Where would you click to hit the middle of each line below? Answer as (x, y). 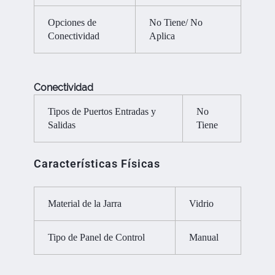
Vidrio (202, 204)
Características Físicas (97, 164)
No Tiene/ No (176, 23)
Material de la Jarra (85, 204)
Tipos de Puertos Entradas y (102, 111)
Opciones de (72, 23)
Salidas (62, 125)
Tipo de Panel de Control (97, 238)
